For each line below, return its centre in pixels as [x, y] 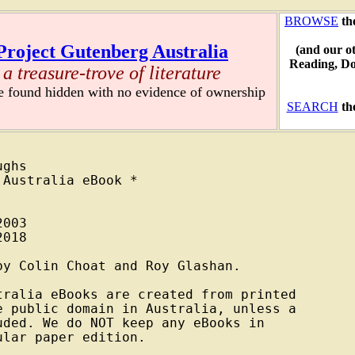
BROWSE [311, 21]
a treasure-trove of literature [112, 73]
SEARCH [312, 107]
